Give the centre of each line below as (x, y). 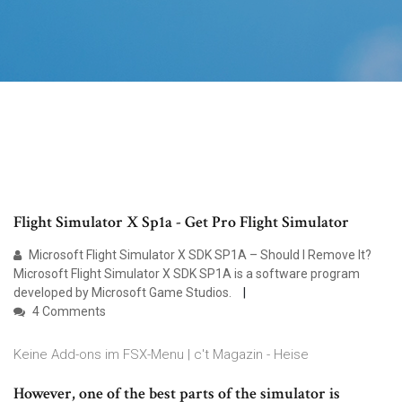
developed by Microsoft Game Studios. (124, 293)
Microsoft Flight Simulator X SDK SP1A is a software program (187, 274)
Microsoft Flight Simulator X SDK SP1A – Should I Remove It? (199, 255)
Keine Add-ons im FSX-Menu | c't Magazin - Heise (161, 355)
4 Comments (68, 312)
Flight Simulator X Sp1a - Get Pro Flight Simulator (181, 223)
